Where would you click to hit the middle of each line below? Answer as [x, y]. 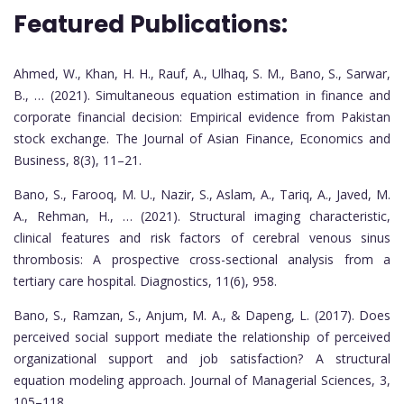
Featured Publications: [153, 25]
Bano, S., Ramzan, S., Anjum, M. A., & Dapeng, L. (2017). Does [202, 316]
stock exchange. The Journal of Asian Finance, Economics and [202, 139]
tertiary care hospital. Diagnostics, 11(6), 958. [145, 281]
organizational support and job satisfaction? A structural [202, 359]
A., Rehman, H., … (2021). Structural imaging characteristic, [202, 216]
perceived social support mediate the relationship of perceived [202, 337]
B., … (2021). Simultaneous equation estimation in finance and [202, 96]
